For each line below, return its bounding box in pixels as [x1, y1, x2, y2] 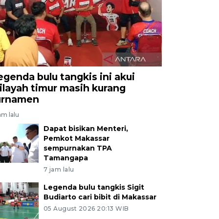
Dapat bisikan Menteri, [43, 124, 128, 133]
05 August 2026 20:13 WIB [43, 204, 129, 212]
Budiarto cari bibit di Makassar [43, 192, 156, 201]
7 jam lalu [43, 165, 74, 173]
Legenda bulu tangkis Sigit [43, 182, 144, 192]
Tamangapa [43, 153, 88, 162]
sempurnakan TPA [43, 143, 112, 153]
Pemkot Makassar [43, 133, 109, 143]
